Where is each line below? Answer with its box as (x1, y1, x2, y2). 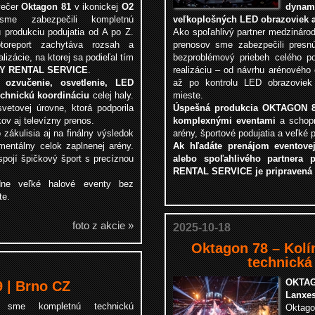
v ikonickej (71, 1, 122, 12)
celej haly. (92, 90, 134, 101)
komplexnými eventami (173, 115, 276, 126)
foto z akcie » (72, 219, 134, 231)
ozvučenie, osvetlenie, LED (6, 77, 134, 88)
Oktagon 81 (21, 1, 72, 12)
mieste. (173, 90, 203, 101)
